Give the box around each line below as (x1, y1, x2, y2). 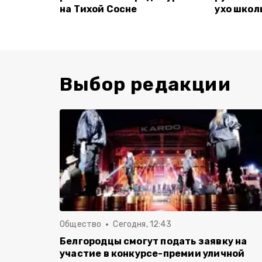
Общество (60, 219, 102, 229)
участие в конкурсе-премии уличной (60, 248, 245, 259)
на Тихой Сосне (60, 4, 137, 15)
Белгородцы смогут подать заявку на (60, 236, 247, 247)
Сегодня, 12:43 (113, 219, 171, 229)
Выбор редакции (60, 73, 231, 95)
